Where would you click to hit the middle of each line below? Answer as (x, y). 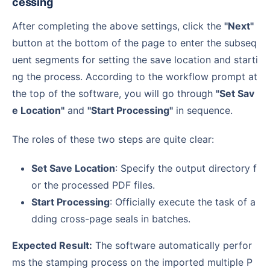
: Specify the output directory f (186, 168)
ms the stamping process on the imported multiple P (132, 262)
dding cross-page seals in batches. (111, 218)
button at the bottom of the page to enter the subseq (134, 42)
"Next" (239, 26)
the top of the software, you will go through (114, 93)
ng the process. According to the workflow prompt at (135, 76)
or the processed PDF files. (93, 185)
